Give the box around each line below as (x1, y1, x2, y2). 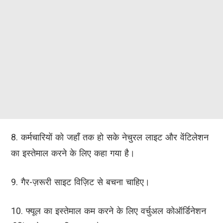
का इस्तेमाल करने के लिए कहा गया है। (11, 148, 135, 159)
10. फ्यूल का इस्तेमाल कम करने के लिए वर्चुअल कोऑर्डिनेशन (11, 206, 206, 217)
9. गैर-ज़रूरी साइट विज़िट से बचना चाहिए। (11, 177, 150, 188)
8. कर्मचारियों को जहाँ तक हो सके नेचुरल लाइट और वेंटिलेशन (11, 132, 209, 143)
